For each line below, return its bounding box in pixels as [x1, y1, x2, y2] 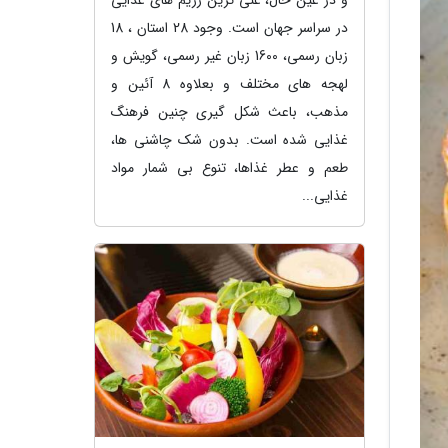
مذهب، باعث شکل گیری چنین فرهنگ [111, 100, 348, 123]
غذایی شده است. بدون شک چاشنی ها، [111, 128, 348, 151]
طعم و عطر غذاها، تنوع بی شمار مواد [111, 156, 348, 179]
